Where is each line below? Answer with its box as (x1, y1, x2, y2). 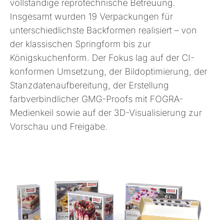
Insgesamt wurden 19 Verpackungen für (10, 11, 173, 22)
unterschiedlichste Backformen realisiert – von (10, 25, 197, 35)
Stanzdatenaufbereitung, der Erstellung (10, 80, 169, 90)
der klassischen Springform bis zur (10, 38, 151, 49)
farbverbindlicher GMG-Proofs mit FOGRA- (10, 93, 183, 104)
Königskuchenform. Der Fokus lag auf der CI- (10, 52, 194, 63)
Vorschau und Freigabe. (10, 121, 108, 132)
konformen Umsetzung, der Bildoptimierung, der (10, 66, 207, 77)
